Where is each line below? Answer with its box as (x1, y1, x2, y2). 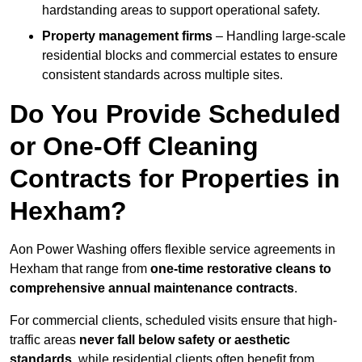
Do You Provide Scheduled (10, 99, 341, 129)
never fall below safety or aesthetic (79, 333, 290, 347)
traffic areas (10, 333, 79, 347)
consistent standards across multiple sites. (42, 68, 283, 82)
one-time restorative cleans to (150, 262, 331, 276)
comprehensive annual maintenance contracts (10, 281, 294, 296)
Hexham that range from (10, 262, 150, 276)
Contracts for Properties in (10, 164, 340, 194)
